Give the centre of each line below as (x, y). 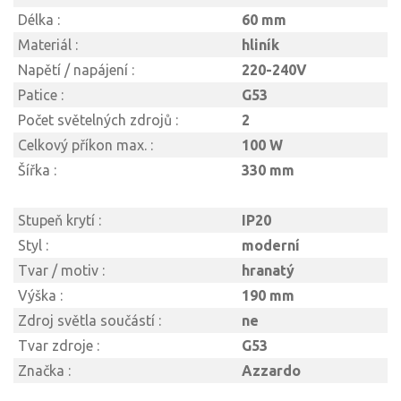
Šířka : (37, 171)
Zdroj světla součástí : (90, 321)
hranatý (268, 271)
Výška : (40, 296)
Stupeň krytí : (60, 221)
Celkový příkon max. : (85, 145)
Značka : (44, 371)
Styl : (33, 246)
